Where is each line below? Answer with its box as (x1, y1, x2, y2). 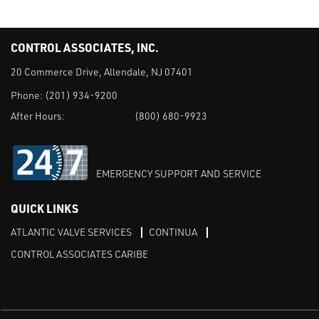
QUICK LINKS (11, 201, 78, 216)
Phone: (11, 89, 45, 102)
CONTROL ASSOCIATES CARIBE (11, 248, 148, 261)
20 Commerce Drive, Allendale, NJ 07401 (11, 66, 193, 78)
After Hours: (11, 110, 65, 122)
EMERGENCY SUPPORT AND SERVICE (96, 167, 261, 180)
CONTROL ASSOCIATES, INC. (11, 40, 159, 56)
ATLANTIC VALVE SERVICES (11, 226, 132, 239)
